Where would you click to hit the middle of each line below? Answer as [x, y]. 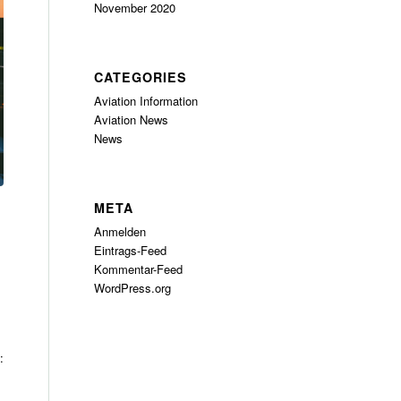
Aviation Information [146, 101]
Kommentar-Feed [139, 269]
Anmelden [120, 231]
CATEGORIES [141, 77]
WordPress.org [133, 288]
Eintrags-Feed [131, 250]
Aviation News [132, 119]
